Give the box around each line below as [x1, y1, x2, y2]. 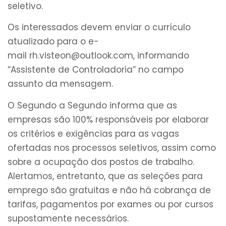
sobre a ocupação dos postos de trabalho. [8, 155, 194, 168]
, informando [133, 49, 189, 62]
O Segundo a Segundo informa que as [8, 99, 177, 111]
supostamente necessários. [8, 212, 129, 224]
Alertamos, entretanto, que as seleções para [8, 169, 203, 182]
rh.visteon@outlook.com [29, 49, 133, 62]
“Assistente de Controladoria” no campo [8, 64, 184, 76]
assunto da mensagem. [8, 78, 113, 90]
